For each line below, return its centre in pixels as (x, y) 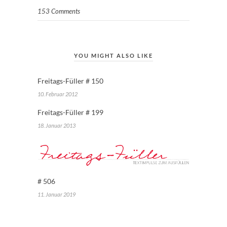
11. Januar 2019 (56, 194)
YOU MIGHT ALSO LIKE (113, 55)
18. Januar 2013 (56, 125)
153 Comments (59, 11)
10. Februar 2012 (58, 94)
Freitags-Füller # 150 (70, 81)
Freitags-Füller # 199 (70, 112)
